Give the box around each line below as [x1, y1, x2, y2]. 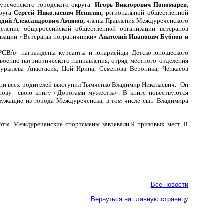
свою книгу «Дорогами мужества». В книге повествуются [17, 88, 188, 96]
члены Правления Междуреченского [86, 16, 188, 24]
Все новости [150, 181, 188, 189]
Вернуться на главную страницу [90, 195, 188, 203]
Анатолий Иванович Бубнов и [98, 32, 188, 40]
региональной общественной [105, 8, 188, 16]
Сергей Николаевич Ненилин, [14, 8, 106, 16]
